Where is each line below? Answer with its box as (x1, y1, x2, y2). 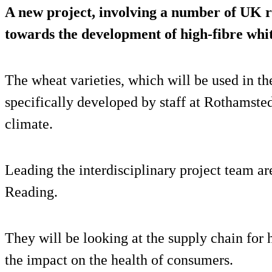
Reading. (5, 184, 58, 200)
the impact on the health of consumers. (5, 252, 233, 268)
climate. (5, 116, 53, 132)
